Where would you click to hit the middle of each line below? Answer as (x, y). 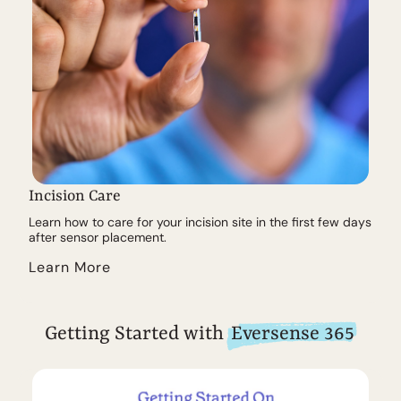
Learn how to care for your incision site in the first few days (200, 222)
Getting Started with (136, 335)
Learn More (70, 268)
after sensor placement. (98, 238)
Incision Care (75, 196)
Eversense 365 (292, 335)
